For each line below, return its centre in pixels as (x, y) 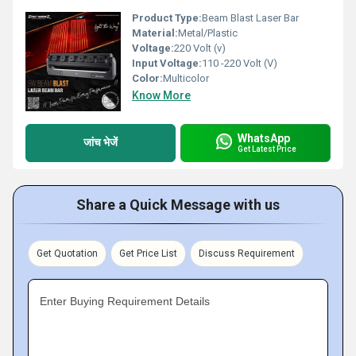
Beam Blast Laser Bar (250, 17)
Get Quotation (67, 253)
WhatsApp (264, 139)
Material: (155, 33)
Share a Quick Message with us (178, 204)
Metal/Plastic (208, 33)
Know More (161, 95)
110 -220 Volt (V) (240, 63)
